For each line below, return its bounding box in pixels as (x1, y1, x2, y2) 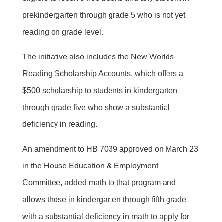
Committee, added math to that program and (22, 178, 176, 187)
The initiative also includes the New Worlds (22, 52, 174, 61)
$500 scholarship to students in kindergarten (22, 86, 177, 95)
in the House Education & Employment (22, 161, 158, 170)
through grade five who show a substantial (22, 103, 170, 111)
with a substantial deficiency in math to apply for (22, 212, 189, 221)
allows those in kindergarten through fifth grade (22, 195, 186, 204)
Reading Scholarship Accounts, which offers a (22, 69, 183, 78)
